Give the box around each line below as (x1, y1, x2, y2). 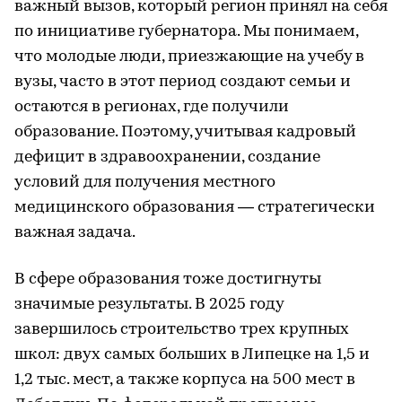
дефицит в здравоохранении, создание (14, 148, 320, 166)
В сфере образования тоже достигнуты (14, 270, 321, 288)
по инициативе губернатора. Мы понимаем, (14, 22, 358, 40)
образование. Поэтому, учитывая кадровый (14, 123, 356, 141)
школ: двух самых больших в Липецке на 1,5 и (14, 345, 370, 363)
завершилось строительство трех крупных (14, 320, 349, 338)
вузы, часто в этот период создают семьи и (14, 73, 351, 91)
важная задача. (14, 223, 135, 241)
